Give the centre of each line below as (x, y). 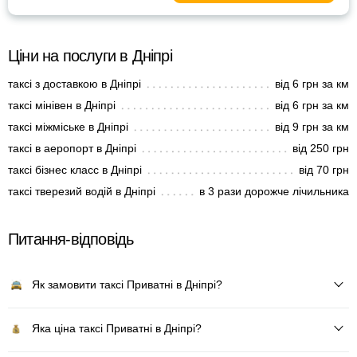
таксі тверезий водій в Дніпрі (82, 191)
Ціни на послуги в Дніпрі (90, 56)
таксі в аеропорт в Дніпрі (72, 148)
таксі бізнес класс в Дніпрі (75, 170)
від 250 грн (321, 148)
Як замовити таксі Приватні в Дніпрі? (127, 284)
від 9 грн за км (312, 127)
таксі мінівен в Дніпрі (62, 105)
